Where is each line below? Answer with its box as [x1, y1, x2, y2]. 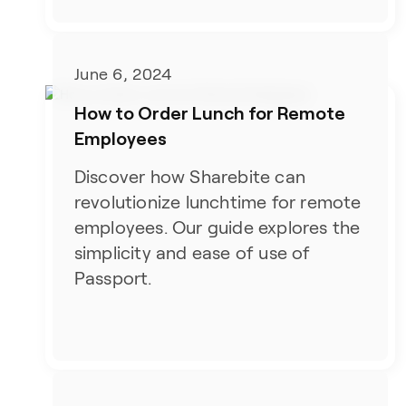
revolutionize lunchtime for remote [73, 192, 362, 213]
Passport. [73, 268, 152, 289]
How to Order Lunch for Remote [73, 101, 345, 124]
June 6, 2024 [73, 65, 172, 84]
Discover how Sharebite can [73, 167, 305, 188]
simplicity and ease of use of [73, 243, 311, 264]
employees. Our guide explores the [73, 217, 361, 238]
